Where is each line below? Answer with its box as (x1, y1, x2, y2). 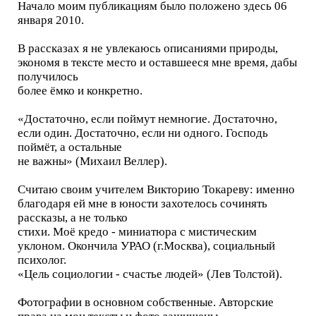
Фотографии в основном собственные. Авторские (18, 295, 274, 309)
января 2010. (18, 13, 84, 27)
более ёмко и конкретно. (18, 83, 142, 97)
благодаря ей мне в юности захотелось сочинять (18, 196, 267, 210)
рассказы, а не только (18, 210, 128, 224)
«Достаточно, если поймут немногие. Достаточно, (18, 111, 277, 126)
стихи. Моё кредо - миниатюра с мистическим (18, 224, 257, 238)
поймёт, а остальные (18, 140, 122, 154)
